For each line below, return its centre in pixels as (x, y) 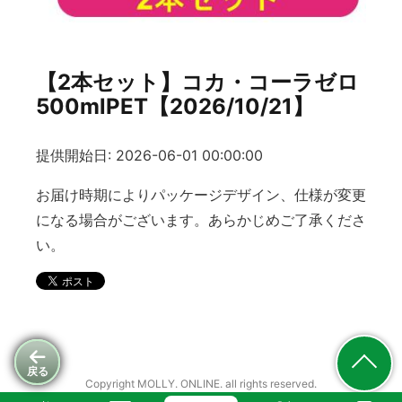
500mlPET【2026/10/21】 (175, 106)
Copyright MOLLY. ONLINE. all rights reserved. (201, 384)
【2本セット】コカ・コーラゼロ (197, 82)
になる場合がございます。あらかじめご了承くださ (201, 220)
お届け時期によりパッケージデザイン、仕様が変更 (201, 195)
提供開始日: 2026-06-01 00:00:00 (149, 156)
